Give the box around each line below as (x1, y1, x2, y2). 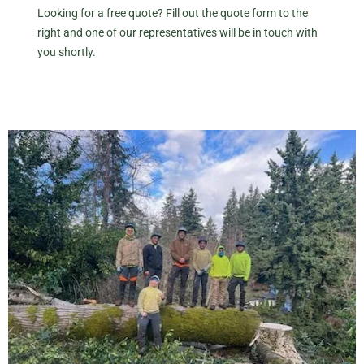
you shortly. (37, 45, 96, 58)
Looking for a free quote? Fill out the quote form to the (37, 6, 308, 19)
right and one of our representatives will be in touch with (37, 25, 318, 39)
